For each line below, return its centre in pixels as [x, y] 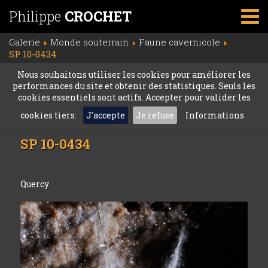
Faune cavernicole [179, 42]
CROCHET [98, 16]
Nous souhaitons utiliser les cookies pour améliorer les [134, 74]
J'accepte [106, 115]
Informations [215, 115]
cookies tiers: [49, 115]
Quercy [35, 184]
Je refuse [155, 115]
